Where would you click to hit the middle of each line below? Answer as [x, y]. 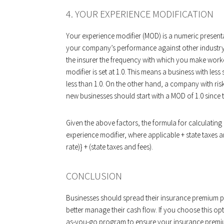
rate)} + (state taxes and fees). [109, 147]
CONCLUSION [94, 176]
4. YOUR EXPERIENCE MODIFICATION [140, 14]
